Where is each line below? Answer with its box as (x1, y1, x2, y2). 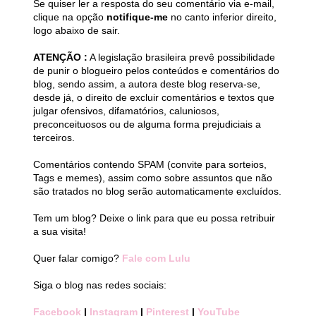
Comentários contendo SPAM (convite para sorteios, (33, 159, 267, 171)
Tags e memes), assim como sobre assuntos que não (33, 172, 272, 184)
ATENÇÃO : (33, 51, 87, 63)
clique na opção (33, 11, 107, 23)
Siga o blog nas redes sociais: (33, 279, 166, 291)
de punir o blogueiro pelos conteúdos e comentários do (33, 65, 279, 77)
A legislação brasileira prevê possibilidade (87, 51, 275, 63)
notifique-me (107, 11, 171, 23)
